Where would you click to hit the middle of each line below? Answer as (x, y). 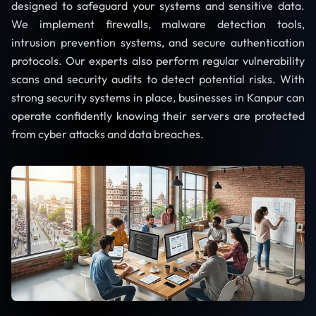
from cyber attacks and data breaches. (108, 134)
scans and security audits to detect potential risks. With (158, 79)
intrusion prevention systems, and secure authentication (158, 43)
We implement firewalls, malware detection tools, (158, 24)
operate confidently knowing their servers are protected (158, 116)
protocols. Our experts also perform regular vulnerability (158, 61)
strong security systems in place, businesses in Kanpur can (158, 98)
